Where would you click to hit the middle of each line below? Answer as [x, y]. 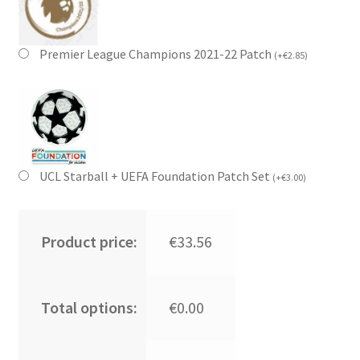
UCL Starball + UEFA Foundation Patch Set [155, 176]
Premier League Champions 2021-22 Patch [156, 53]
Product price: [89, 241]
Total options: [89, 307]
